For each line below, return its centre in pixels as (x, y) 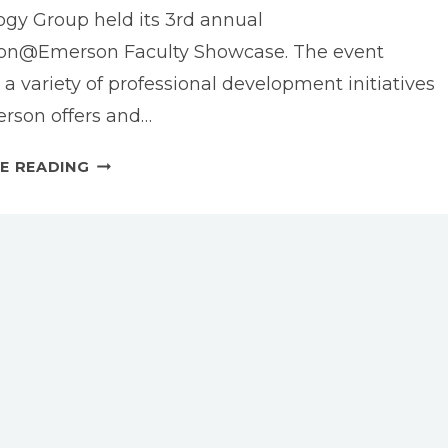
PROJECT (127, 265)
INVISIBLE (128, 161)
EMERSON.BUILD (157, 239)
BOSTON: (127, 187)
